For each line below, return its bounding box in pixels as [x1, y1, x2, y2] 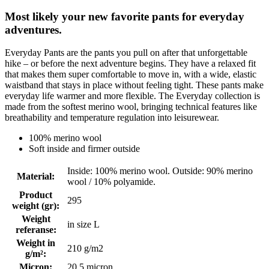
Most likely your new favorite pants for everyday [5, 10, 244, 23]
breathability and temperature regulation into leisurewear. [5, 112, 219, 123]
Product [19, 190, 52, 201]
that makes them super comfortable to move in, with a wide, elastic [5, 69, 256, 80]
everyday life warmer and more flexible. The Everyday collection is [5, 91, 260, 101]
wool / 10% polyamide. [67, 177, 156, 187]
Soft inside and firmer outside [29, 144, 140, 154]
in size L [67, 219, 100, 230]
